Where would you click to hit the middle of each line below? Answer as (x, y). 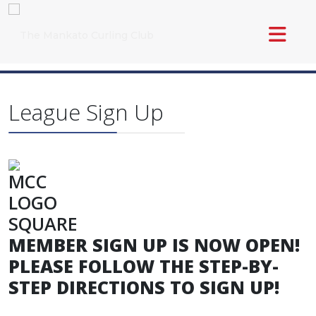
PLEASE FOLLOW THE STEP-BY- (144, 266)
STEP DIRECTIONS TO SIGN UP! (144, 287)
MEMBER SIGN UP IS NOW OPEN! (157, 245)
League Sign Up (86, 112)
